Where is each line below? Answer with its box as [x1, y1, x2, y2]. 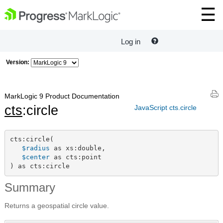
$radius [21, 144, 50, 152]
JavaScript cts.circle [134, 103, 197, 111]
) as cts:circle [9, 162, 70, 170]
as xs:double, [49, 144, 106, 152]
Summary [4, 180, 55, 194]
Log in [121, 37, 140, 46]
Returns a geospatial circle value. [4, 201, 109, 210]
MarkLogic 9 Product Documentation [4, 92, 119, 100]
